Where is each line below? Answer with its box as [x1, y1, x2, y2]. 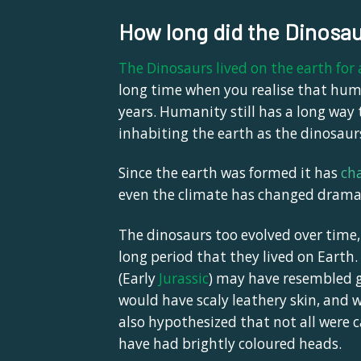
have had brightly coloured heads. [118, 334, 345, 353]
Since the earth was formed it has [118, 164, 338, 183]
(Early [118, 268, 159, 288]
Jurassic [159, 268, 209, 288]
